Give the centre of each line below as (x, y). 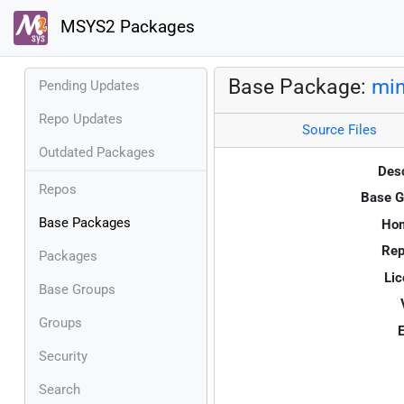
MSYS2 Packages (125, 28)
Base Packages (85, 222)
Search (60, 389)
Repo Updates (81, 119)
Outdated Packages (97, 152)
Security (63, 356)
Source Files (339, 130)
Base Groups (77, 289)
